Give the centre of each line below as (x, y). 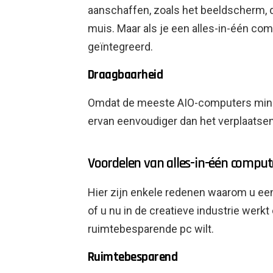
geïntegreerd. (120, 47)
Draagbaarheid (126, 75)
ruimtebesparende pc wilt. (151, 229)
